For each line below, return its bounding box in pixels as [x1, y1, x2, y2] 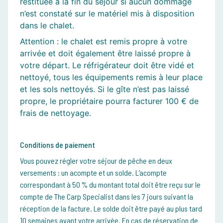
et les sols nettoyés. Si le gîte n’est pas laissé [20, 84, 189, 95]
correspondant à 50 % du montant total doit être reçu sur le [20, 180, 201, 190]
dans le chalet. [20, 20, 74, 31]
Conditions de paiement [20, 140, 95, 150]
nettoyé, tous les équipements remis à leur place [20, 72, 203, 83]
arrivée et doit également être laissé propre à [20, 48, 191, 59]
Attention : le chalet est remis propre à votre [20, 36, 187, 47]
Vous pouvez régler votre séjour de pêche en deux [20, 156, 172, 166]
